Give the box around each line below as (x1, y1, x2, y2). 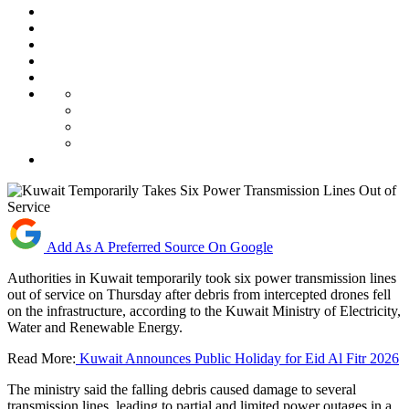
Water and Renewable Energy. (7, 319, 183, 335)
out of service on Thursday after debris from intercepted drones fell (7, 286, 391, 302)
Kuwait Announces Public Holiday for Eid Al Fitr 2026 (76, 350, 399, 366)
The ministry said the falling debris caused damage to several (7, 381, 356, 397)
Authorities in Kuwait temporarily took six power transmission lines (7, 269, 396, 286)
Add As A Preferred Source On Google (47, 238, 273, 255)
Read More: (7, 350, 76, 366)
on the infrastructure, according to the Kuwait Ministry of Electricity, (7, 302, 401, 319)
